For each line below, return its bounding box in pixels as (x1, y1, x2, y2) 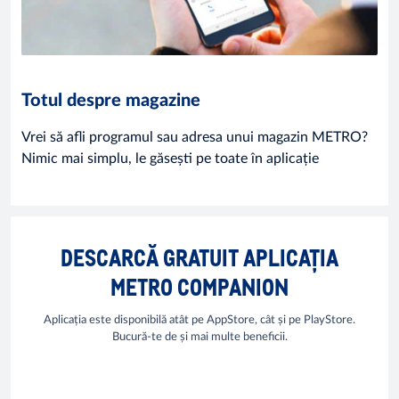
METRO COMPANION (110, 272, 289, 300)
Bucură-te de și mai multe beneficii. (111, 331, 288, 344)
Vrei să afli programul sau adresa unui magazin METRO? (21, 129, 368, 144)
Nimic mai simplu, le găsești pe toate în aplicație (21, 151, 319, 166)
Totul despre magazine (21, 92, 200, 110)
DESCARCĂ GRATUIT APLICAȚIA (61, 242, 338, 271)
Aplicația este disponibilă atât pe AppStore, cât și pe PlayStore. (44, 314, 355, 327)
